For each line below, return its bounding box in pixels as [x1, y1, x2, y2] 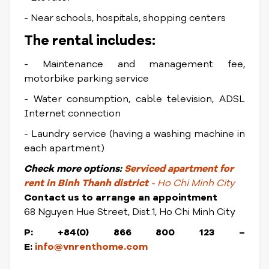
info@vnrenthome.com [35, 240, 148, 253]
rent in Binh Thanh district [24, 177, 151, 190]
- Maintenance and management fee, [24, 58, 245, 71]
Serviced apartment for [124, 162, 234, 175]
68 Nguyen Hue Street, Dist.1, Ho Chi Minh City [24, 205, 235, 219]
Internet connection [24, 107, 121, 120]
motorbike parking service [24, 72, 149, 85]
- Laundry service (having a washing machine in [24, 127, 245, 141]
